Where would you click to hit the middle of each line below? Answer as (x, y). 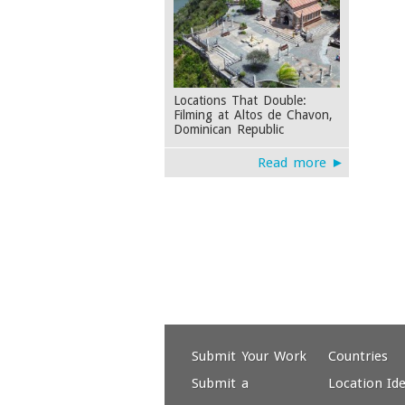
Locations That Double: (240, 100)
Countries (358, 356)
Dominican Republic (229, 129)
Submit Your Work (249, 356)
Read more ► (301, 163)
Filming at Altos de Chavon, (253, 114)
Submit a (220, 383)
